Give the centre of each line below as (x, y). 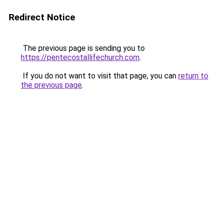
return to (193, 76)
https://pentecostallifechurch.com (80, 57)
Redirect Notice (42, 17)
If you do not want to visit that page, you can (100, 76)
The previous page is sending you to (83, 48)
